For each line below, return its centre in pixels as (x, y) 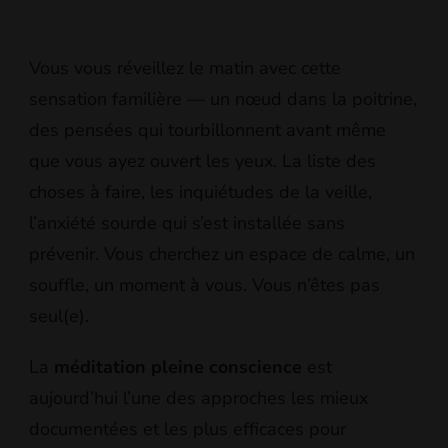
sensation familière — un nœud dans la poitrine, (223, 98)
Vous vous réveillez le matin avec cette (185, 67)
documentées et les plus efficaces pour (187, 428)
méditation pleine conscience (178, 366)
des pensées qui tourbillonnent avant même (207, 129)
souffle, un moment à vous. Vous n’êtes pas (204, 284)
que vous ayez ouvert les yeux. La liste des (202, 160)
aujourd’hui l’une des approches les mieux (198, 397)
